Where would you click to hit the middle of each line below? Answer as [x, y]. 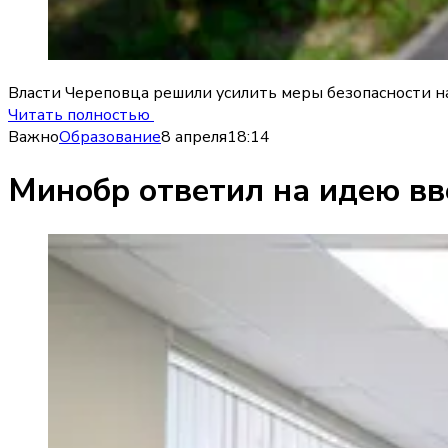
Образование [110, 136]
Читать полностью [81, 114]
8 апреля [194, 136]
